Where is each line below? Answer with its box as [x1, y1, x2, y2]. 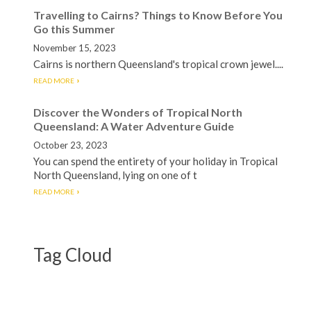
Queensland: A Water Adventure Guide [33, 119, 234, 133]
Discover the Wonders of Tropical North [33, 106, 242, 119]
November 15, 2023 [33, 42, 116, 53]
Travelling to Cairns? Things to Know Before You [33, 8, 283, 22]
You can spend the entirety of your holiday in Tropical [33, 155, 278, 167]
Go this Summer [33, 22, 115, 35]
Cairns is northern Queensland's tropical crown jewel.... [33, 58, 283, 70]
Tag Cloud [33, 244, 112, 266]
